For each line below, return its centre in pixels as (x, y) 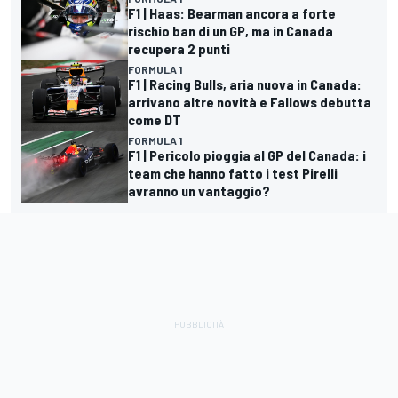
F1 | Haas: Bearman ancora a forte (232, 13)
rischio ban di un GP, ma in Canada (231, 31)
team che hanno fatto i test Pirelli (233, 173)
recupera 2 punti (179, 49)
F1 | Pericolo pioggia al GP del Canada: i (247, 155)
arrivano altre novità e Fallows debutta (250, 102)
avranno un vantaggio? (199, 191)
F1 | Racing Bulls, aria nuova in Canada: (245, 84)
